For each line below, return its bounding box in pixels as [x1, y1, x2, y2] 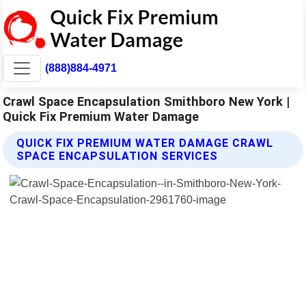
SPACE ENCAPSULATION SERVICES [16, 149, 219, 163]
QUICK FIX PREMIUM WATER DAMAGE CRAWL [16, 136, 274, 150]
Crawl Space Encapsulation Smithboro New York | [3, 94, 290, 109]
